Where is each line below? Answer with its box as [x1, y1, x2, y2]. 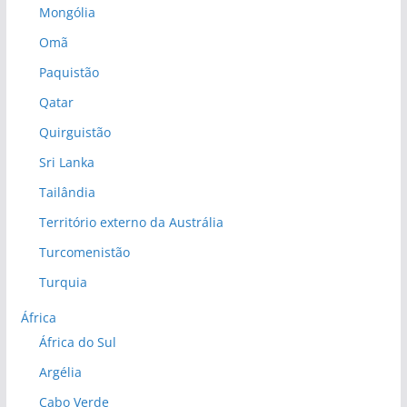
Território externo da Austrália [38, 213, 223, 232]
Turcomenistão [38, 243, 130, 262]
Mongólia [38, 4, 95, 22]
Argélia [38, 363, 82, 382]
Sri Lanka [38, 154, 94, 172]
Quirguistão [38, 124, 111, 142]
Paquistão [38, 64, 99, 82]
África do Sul [38, 333, 116, 352]
